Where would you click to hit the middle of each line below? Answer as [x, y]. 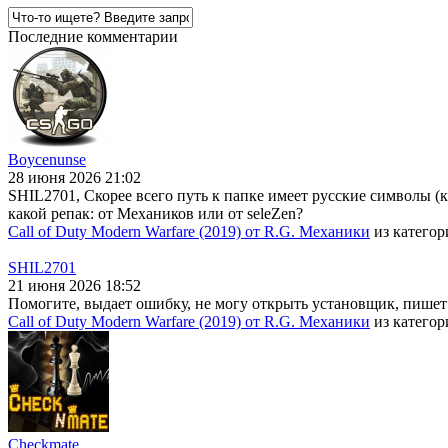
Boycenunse [47, 160]
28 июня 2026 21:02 [74, 178]
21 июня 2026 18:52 [74, 286]
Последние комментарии [93, 37]
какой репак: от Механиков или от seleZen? [155, 214]
